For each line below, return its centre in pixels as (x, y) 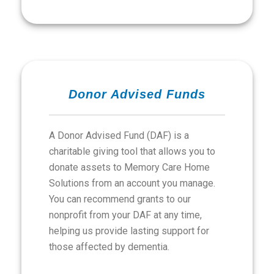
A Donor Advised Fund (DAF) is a (119, 135)
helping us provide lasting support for (129, 231)
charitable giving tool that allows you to (132, 151)
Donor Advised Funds (137, 94)
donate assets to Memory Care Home (129, 167)
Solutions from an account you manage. (132, 183)
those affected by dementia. (109, 247)
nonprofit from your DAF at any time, (125, 215)
